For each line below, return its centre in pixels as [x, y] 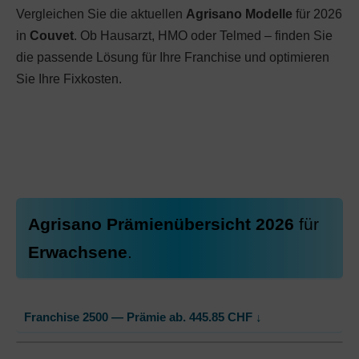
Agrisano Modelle [239, 14]
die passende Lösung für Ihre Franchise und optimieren [173, 57]
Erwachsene [78, 252]
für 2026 [317, 14]
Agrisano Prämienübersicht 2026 [163, 224]
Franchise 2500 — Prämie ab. [107, 317]
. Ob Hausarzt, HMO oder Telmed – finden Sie [203, 36]
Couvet [52, 36]
